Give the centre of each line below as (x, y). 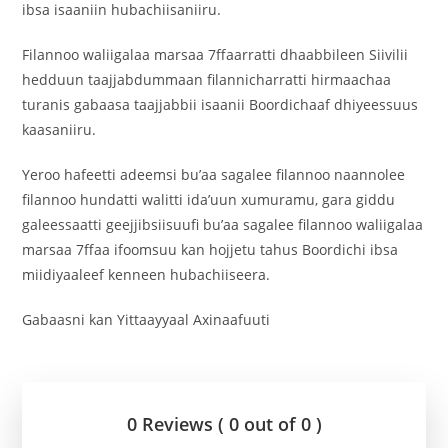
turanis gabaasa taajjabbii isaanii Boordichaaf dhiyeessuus (220, 104)
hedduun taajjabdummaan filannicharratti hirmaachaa (207, 79)
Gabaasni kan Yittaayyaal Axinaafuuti (146, 319)
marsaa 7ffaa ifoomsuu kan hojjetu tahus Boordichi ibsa (210, 249)
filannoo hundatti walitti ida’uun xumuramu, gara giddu (209, 199)
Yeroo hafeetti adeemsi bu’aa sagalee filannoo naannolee (214, 174)
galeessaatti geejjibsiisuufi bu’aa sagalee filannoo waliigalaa (223, 224)
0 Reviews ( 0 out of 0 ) (224, 423)
